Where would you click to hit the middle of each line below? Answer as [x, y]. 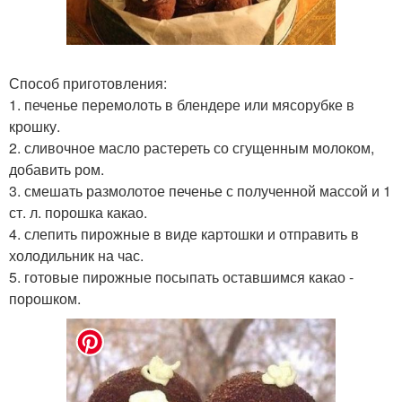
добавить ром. [57, 169]
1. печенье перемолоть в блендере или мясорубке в [182, 104]
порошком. [45, 298]
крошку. [35, 126]
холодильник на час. [76, 255]
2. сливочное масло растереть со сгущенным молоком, [192, 147]
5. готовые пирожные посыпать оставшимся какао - [181, 276]
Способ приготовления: [88, 83]
